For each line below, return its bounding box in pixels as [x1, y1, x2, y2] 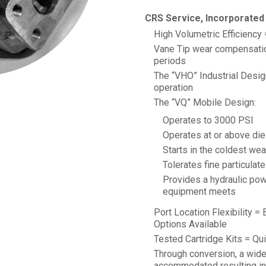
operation [154, 82, 193, 93]
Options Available [154, 218, 227, 230]
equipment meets [163, 186, 236, 197]
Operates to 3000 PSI [163, 115, 254, 126]
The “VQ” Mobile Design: [154, 97, 256, 108]
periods [154, 55, 186, 66]
